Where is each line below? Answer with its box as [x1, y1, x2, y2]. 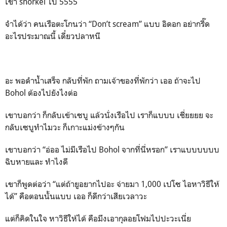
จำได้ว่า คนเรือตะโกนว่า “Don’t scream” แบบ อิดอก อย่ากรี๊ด [5, 19, 210, 29]
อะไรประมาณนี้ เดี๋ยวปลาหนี [5, 31, 102, 41]
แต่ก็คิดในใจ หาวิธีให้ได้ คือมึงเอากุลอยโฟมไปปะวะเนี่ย [5, 213, 193, 223]
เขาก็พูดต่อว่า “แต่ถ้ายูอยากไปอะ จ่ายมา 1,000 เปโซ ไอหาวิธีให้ [5, 179, 219, 189]
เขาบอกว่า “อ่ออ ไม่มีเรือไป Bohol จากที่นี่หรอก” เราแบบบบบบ [5, 144, 219, 155]
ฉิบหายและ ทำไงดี [5, 157, 70, 167]
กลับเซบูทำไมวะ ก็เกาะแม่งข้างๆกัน [5, 122, 127, 132]
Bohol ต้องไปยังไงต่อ [5, 88, 78, 98]
